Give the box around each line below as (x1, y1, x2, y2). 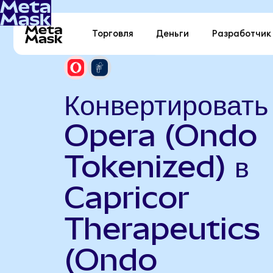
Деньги (156, 29, 190, 39)
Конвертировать (63, 86, 268, 122)
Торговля (92, 29, 134, 39)
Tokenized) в (63, 148, 249, 184)
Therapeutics (63, 210, 261, 246)
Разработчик (211, 29, 271, 39)
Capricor (63, 179, 190, 215)
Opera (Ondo (63, 117, 257, 153)
